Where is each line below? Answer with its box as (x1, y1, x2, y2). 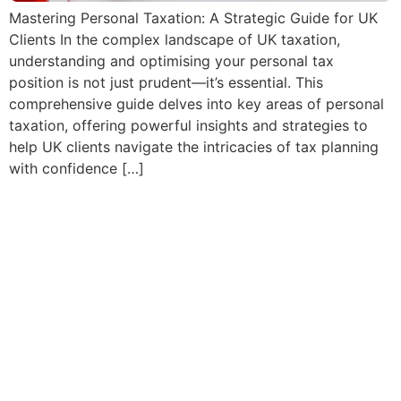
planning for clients (9, 327, 269, 363)
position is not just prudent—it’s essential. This (9, 73, 323, 92)
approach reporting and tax (9, 293, 379, 328)
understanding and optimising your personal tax (9, 52, 334, 71)
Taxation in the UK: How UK (9, 225, 380, 260)
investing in (9, 361, 164, 397)
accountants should (9, 259, 277, 294)
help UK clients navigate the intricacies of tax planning (9, 138, 379, 157)
